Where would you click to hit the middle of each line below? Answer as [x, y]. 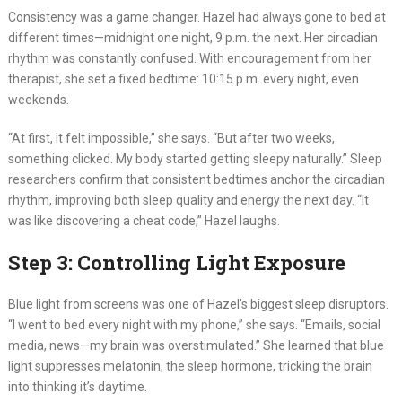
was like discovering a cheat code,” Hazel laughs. [144, 221]
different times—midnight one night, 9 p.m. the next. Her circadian [192, 38]
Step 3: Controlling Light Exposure [176, 263]
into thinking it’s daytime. [77, 387]
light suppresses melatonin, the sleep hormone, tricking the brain [190, 367]
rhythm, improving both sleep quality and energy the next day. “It [188, 201]
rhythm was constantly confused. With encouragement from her [189, 59]
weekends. [38, 100]
